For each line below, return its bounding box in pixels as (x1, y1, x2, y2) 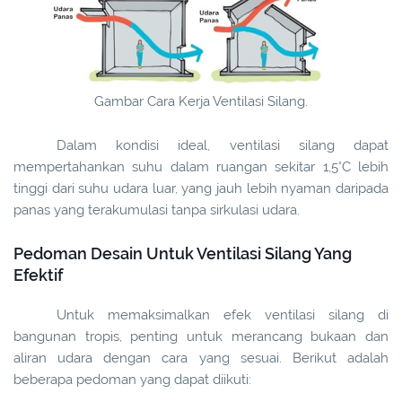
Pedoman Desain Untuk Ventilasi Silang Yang (13, 244, 352, 264)
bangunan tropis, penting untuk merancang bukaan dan (13, 328, 389, 345)
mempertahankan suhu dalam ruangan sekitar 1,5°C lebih (13, 159, 389, 176)
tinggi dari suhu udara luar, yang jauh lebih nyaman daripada (13, 180, 389, 197)
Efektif (13, 266, 63, 285)
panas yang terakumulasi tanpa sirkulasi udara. (13, 202, 300, 219)
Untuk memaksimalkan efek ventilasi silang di (57, 307, 389, 324)
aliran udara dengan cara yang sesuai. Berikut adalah (13, 350, 389, 367)
